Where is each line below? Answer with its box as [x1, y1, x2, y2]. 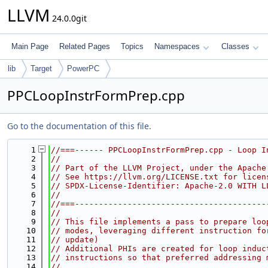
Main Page [11, 42, 48, 51]
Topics [121, 42, 144, 51]
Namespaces [154, 42, 200, 51]
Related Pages [59, 42, 110, 51]
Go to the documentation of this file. [7, 120, 151, 132]
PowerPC [67, 64, 99, 73]
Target [31, 64, 52, 73]
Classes [221, 42, 249, 51]
